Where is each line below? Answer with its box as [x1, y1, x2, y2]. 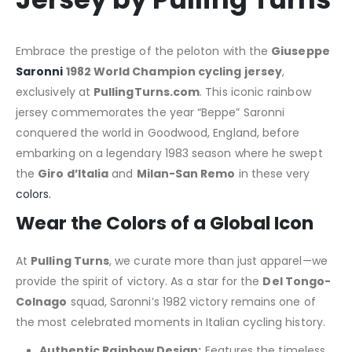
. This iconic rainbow [200, 83, 311, 100]
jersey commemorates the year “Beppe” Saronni [16, 104, 285, 120]
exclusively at [16, 83, 94, 100]
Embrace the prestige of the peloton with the [16, 42, 272, 59]
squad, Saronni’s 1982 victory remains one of [67, 293, 316, 310]
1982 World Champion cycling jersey [63, 63, 282, 79]
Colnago [16, 293, 68, 310]
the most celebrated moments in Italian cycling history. [16, 313, 325, 330]
